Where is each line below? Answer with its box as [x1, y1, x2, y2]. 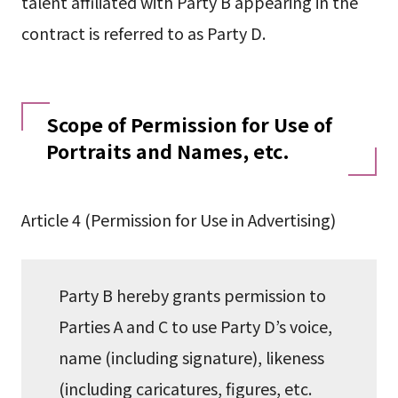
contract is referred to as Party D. [20, 21, 266, 45]
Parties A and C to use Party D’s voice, [59, 314, 333, 338]
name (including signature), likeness [59, 345, 325, 369]
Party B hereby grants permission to [59, 283, 327, 306]
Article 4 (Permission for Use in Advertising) [20, 208, 336, 232]
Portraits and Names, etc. [45, 137, 290, 165]
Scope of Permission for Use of [45, 110, 332, 139]
